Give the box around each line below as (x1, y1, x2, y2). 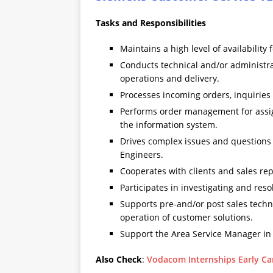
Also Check (96, 253, 142, 266)
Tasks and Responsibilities (96, 17, 206, 29)
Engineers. (120, 149, 163, 161)
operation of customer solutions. (120, 211, 253, 224)
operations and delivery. (120, 73, 219, 85)
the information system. (120, 119, 218, 131)
